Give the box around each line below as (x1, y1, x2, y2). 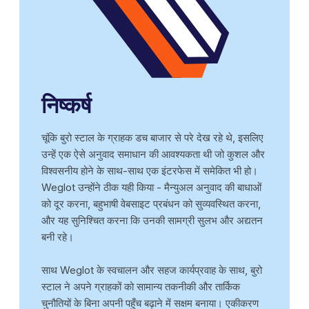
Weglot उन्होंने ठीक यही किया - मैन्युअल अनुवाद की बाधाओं (41, 180, 261, 194)
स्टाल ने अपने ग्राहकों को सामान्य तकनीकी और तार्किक (41, 279, 240, 293)
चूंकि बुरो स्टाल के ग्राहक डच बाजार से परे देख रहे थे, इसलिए (41, 130, 263, 144)
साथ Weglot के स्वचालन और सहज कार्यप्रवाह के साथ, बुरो (41, 263, 262, 277)
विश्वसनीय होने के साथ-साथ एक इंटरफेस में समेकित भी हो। (41, 163, 258, 177)
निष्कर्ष (41, 91, 91, 119)
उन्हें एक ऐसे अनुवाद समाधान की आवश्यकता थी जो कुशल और (41, 147, 265, 161)
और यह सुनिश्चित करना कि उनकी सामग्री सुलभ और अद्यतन (41, 213, 263, 227)
